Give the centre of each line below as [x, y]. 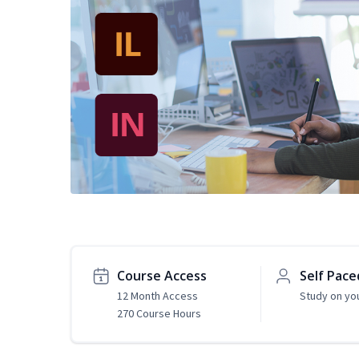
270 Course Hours [159, 314]
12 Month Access [157, 296]
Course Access [162, 276]
